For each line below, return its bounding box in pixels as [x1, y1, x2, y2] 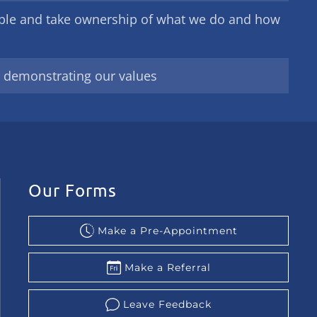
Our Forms [28, 180, 117, 200]
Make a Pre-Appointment [97, 224, 238, 237]
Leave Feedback [123, 298, 212, 311]
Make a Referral [124, 261, 211, 274]
